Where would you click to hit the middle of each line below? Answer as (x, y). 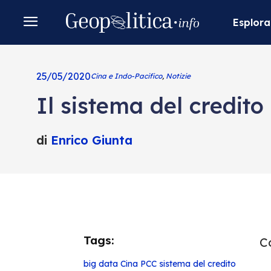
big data (100, 264)
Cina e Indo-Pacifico (126, 76)
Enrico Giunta (91, 140)
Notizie (178, 76)
